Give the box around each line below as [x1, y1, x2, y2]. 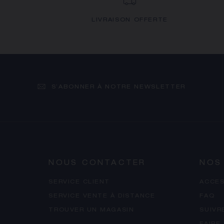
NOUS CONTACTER [48, 160, 146, 167]
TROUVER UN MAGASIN [48, 207, 134, 213]
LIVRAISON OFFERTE [91, 17, 168, 23]
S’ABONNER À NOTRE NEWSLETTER [51, 84, 185, 90]
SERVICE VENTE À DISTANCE [48, 193, 155, 199]
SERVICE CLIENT [48, 179, 110, 185]
